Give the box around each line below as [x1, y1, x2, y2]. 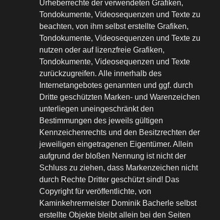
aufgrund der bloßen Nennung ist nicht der [39, 152, 186, 161]
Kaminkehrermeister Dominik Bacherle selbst [39, 199, 196, 208]
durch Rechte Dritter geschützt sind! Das [39, 175, 179, 184]
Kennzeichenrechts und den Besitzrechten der [39, 128, 200, 137]
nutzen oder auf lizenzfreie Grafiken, [39, 46, 165, 55]
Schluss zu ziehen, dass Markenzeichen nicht [39, 164, 198, 172]
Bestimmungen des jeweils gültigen [39, 116, 163, 125]
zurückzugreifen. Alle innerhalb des [39, 69, 162, 78]
